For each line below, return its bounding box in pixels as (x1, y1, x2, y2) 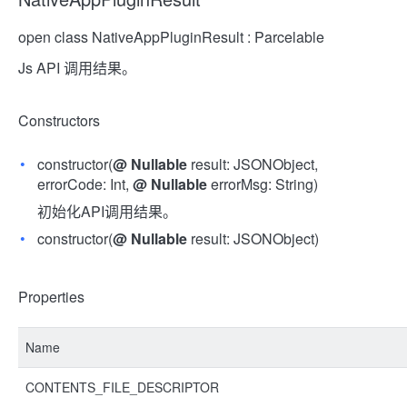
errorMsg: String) (207, 174, 318, 194)
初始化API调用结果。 (37, 201, 177, 222)
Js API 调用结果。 (18, 57, 136, 78)
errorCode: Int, (37, 174, 133, 194)
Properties (18, 286, 84, 307)
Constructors (18, 110, 100, 131)
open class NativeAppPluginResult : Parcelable (18, 26, 324, 47)
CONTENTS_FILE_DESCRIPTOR (25, 378, 219, 396)
